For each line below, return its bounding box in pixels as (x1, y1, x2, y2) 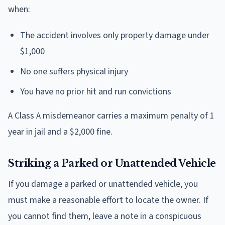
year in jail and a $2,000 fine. (8, 125, 113, 138)
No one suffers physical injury (20, 65, 128, 78)
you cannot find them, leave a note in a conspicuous (8, 209, 201, 222)
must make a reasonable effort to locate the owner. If (8, 193, 208, 206)
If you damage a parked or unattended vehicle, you (8, 177, 198, 190)
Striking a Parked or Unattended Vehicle (8, 157, 216, 169)
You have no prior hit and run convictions (20, 85, 171, 98)
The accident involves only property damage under (20, 29, 209, 42)
